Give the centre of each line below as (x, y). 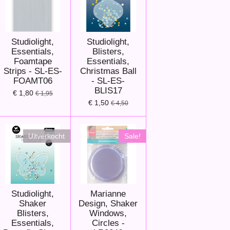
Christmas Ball (108, 71)
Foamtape (33, 61)
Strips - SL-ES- (33, 71)
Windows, (108, 213)
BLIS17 (108, 90)
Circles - (108, 223)
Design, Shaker (108, 203)
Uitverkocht (47, 136)
